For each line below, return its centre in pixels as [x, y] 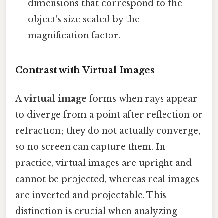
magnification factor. [74, 35]
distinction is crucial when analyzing [96, 211]
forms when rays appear [142, 99]
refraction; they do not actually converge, [108, 131]
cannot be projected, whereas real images [107, 179]
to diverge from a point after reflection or [109, 115]
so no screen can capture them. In [90, 147]
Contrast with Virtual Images [85, 70]
